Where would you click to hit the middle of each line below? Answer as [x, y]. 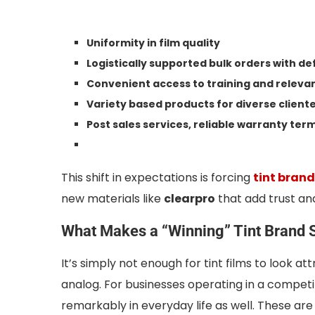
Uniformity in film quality [153, 43]
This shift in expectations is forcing [157, 178]
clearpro [189, 199]
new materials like [112, 199]
